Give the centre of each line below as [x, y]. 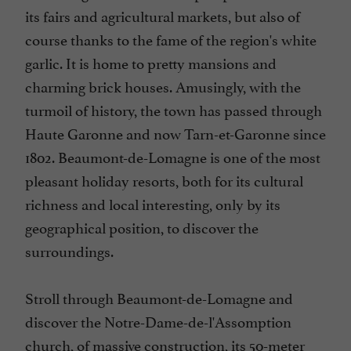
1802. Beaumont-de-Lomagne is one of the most [173, 156]
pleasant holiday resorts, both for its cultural [164, 180]
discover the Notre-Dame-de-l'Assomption [158, 321]
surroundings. [69, 250]
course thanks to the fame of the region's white [171, 39]
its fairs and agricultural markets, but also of [163, 15]
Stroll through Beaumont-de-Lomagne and [159, 297]
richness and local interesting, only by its [153, 203]
